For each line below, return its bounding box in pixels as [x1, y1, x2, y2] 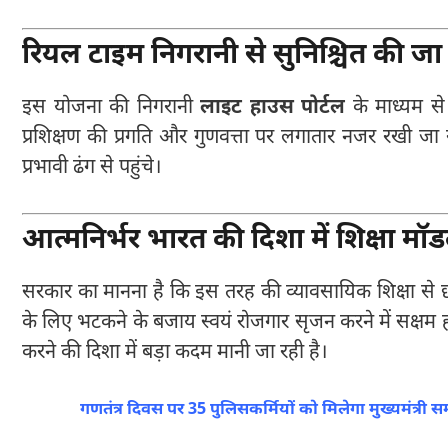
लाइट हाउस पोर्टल [200, 94, 346, 121]
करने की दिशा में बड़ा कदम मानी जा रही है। [22, 339, 328, 366]
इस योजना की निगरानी [22, 94, 201, 121]
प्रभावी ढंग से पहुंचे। [22, 154, 162, 181]
